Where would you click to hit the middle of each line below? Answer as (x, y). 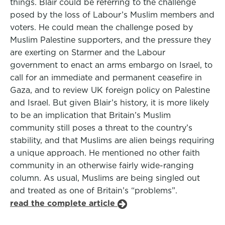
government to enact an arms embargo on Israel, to (111, 65)
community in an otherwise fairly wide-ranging (102, 165)
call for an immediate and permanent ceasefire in (106, 78)
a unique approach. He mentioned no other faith (105, 153)
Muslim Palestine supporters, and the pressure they (110, 40)
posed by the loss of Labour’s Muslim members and (112, 15)
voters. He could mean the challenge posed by (101, 27)
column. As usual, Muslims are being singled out (105, 178)
